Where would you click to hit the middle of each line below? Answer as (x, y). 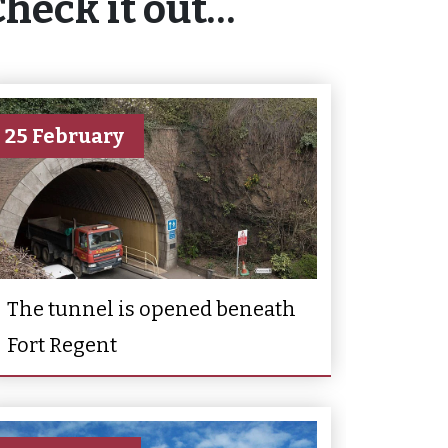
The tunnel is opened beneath (151, 308)
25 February (64, 135)
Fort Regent (62, 344)
